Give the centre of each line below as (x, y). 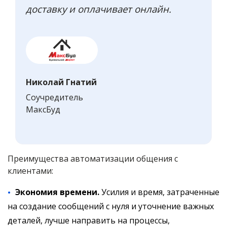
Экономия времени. (57, 192)
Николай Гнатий (61, 82)
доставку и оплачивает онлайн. (99, 9)
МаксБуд (43, 110)
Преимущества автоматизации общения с (93, 159)
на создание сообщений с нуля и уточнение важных (111, 206)
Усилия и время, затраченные (159, 192)
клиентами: (30, 171)
